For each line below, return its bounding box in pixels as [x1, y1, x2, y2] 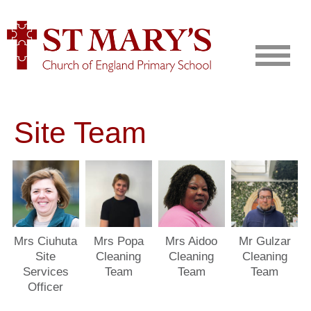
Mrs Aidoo [165, 234, 218, 248]
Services [22, 264, 69, 278]
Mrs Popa [93, 234, 144, 248]
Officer [28, 280, 64, 294]
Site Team [14, 115, 146, 149]
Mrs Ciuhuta [14, 234, 78, 248]
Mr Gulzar [238, 234, 291, 248]
